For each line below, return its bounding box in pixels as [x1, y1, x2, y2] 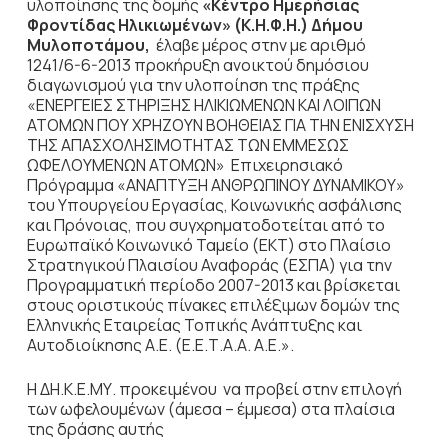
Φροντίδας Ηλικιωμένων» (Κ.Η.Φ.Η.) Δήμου [26, 14, 363, 36]
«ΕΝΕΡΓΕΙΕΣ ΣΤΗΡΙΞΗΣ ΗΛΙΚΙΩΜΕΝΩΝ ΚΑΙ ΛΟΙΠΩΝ [26, 94, 381, 116]
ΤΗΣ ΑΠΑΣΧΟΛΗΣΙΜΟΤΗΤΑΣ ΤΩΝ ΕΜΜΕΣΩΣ [26, 134, 349, 156]
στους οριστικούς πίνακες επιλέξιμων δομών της [26, 294, 400, 316]
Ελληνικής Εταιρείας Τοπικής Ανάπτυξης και [26, 314, 362, 336]
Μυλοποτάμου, [26, 34, 150, 56]
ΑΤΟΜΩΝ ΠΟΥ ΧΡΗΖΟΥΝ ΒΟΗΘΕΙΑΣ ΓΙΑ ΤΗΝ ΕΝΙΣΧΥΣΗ [26, 114, 414, 136]
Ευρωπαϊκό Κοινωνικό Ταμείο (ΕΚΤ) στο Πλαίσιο [26, 234, 391, 256]
